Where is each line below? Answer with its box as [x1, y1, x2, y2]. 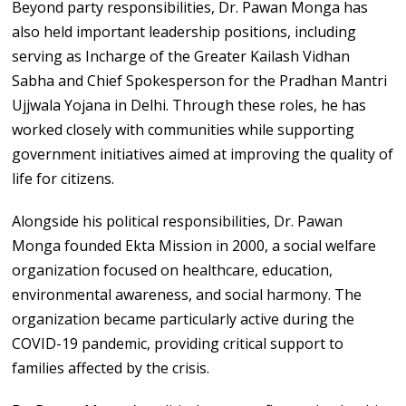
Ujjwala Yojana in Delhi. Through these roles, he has [12, 94, 367, 115]
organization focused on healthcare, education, [12, 259, 333, 280]
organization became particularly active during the [12, 308, 355, 329]
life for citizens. [12, 168, 115, 188]
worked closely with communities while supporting [12, 119, 355, 140]
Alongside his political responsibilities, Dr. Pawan [12, 210, 343, 231]
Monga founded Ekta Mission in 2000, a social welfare [12, 235, 377, 256]
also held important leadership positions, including [12, 21, 357, 42]
